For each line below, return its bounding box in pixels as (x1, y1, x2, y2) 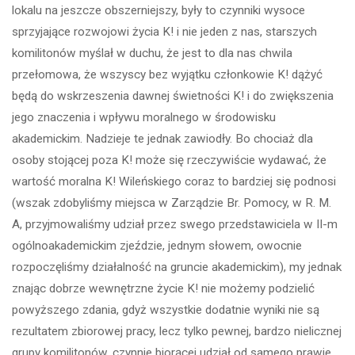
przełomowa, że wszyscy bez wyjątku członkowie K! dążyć (12, 67, 323, 82)
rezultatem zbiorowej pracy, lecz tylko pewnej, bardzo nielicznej (12, 324, 342, 339)
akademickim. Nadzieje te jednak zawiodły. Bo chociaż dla (12, 132, 314, 147)
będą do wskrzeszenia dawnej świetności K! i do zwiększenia (12, 89, 334, 104)
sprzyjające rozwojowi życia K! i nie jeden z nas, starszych (12, 25, 318, 40)
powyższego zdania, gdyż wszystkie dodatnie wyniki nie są (12, 303, 320, 318)
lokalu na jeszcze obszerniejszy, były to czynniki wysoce (12, 3, 306, 18)
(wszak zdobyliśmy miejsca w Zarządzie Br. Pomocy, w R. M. (12, 196, 332, 211)
